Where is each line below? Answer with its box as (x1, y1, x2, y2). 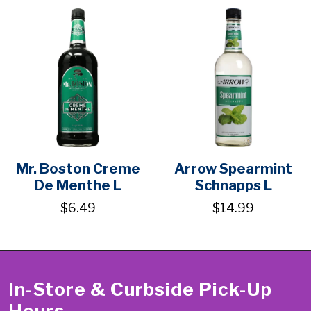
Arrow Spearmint (174, 160, 292, 178)
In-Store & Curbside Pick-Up (8, 278, 272, 300)
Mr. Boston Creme (15, 160, 140, 178)
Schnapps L (194, 177, 272, 194)
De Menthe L (34, 177, 121, 194)
